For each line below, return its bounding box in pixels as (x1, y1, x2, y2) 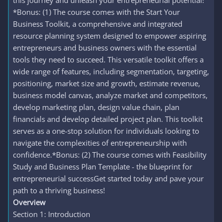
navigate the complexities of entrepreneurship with (13, 138, 187, 148)
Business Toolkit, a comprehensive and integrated (13, 19, 182, 29)
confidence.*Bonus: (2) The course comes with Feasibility (13, 150, 207, 160)
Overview (13, 197, 46, 207)
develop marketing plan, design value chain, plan (13, 102, 179, 112)
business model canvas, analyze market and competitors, (13, 90, 208, 100)
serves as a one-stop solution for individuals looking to (13, 126, 199, 136)
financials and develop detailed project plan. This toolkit (13, 114, 203, 124)
